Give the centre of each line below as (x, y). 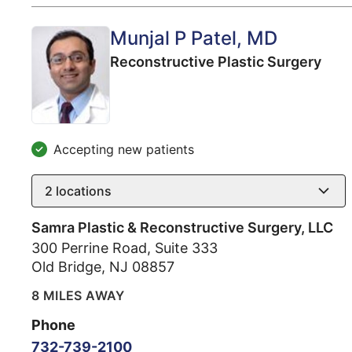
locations (82, 191)
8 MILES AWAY (78, 295)
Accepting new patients (124, 149)
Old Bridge (66, 266)
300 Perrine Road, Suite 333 (125, 247)
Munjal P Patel (173, 38)
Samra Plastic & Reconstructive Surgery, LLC (182, 227)
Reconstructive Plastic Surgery (216, 61)
